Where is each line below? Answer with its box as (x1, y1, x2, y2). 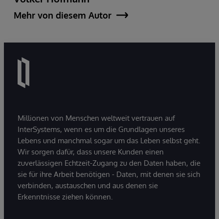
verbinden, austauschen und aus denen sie (18, 180, 158, 190)
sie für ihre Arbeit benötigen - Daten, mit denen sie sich (18, 169, 200, 179)
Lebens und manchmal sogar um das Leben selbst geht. (18, 135, 200, 145)
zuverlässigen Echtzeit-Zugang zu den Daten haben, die (18, 158, 200, 168)
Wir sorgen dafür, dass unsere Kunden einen (18, 147, 164, 156)
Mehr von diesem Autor (14, 9, 111, 21)
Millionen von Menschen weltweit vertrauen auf (18, 113, 175, 123)
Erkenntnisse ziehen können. (18, 192, 113, 201)
